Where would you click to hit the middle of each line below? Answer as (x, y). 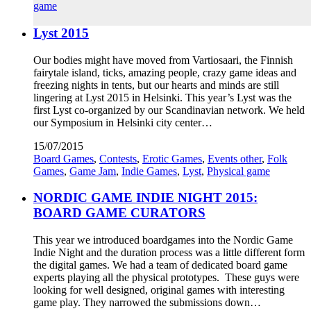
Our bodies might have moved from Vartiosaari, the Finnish (163, 60)
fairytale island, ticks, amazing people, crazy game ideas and (165, 72)
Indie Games (149, 171)
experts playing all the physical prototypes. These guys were (166, 278)
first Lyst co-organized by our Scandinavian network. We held (169, 110)
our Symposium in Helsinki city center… (123, 122)
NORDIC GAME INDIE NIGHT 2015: (145, 198)
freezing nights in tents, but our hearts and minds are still (156, 85)
